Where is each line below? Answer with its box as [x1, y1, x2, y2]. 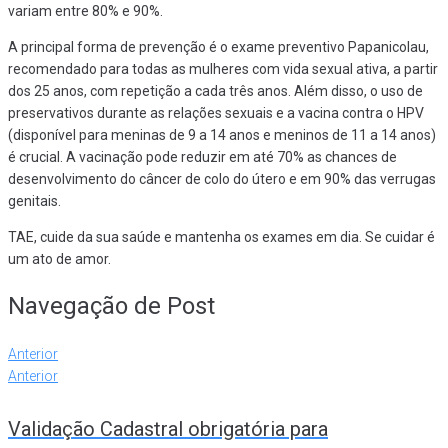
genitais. [8, 193, 61, 210]
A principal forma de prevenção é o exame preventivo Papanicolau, [8, 39, 429, 56]
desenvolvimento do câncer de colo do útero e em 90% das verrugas [8, 171, 436, 188]
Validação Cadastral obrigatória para [8, 416, 328, 441]
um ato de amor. [8, 251, 111, 268]
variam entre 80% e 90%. [8, 3, 166, 20]
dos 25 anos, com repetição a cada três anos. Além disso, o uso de [8, 83, 423, 100]
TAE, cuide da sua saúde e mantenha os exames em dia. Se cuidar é [8, 229, 435, 246]
